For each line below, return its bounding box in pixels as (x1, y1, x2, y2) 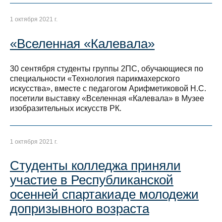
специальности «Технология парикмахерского (10, 74, 180, 83)
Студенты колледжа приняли (10, 158, 181, 173)
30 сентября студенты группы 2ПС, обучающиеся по (10, 64, 203, 73)
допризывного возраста (10, 201, 149, 217)
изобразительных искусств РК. (10, 104, 121, 112)
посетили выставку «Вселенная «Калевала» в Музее (10, 94, 204, 103)
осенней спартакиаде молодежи (10, 187, 199, 202)
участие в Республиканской (10, 172, 173, 188)
